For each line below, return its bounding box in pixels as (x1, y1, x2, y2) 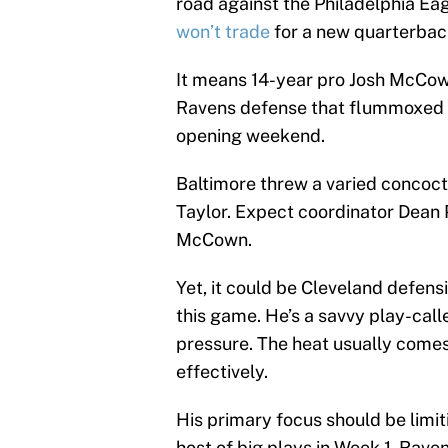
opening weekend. (176, 125, 325, 147)
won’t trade (176, 21, 270, 43)
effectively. (176, 361, 268, 383)
